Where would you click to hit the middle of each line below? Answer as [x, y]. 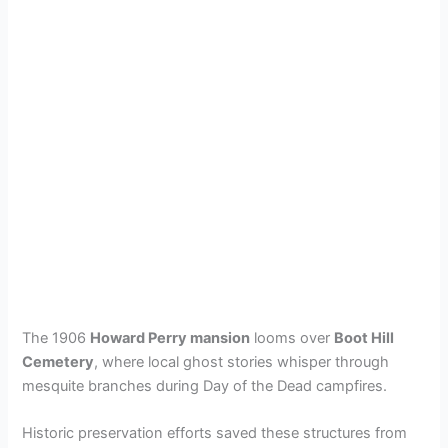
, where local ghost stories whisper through [242, 361]
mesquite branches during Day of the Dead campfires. [205, 385]
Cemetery [58, 361]
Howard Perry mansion [170, 337]
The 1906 [56, 337]
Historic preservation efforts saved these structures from [215, 433]
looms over [292, 337]
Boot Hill [364, 337]
